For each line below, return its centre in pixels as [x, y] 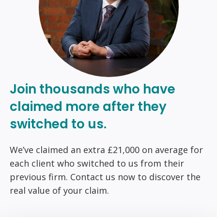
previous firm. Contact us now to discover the [105, 177]
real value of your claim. [59, 191]
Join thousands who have [93, 89]
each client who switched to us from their [97, 163]
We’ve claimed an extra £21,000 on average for [106, 150]
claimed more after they [88, 106]
